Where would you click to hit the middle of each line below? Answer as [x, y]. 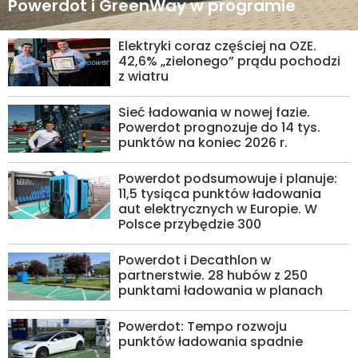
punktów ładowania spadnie [211, 342]
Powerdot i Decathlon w [195, 260]
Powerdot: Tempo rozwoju [203, 326]
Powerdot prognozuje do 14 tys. [220, 127]
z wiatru [144, 76]
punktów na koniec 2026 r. [203, 143]
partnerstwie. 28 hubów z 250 [213, 275]
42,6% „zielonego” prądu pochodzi [230, 61]
